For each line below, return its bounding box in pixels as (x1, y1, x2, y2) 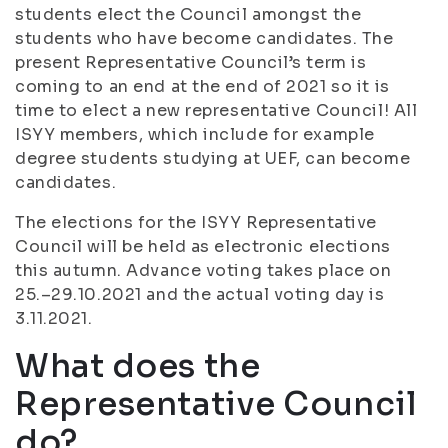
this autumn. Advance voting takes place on (15, 260, 392, 281)
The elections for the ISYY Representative (15, 212, 377, 233)
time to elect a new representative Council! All (15, 100, 418, 121)
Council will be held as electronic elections (15, 236, 391, 257)
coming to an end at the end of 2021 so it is (15, 76, 390, 97)
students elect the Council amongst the (15, 4, 362, 25)
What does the (15, 346, 261, 386)
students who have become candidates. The (15, 28, 394, 49)
